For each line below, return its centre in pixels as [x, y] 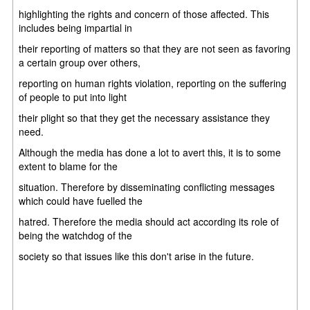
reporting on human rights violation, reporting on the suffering [153, 83]
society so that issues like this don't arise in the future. [137, 256]
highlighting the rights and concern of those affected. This [144, 13]
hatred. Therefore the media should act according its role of [149, 221]
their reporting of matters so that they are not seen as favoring [155, 48]
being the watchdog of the [76, 235]
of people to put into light [73, 97]
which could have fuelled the [81, 200]
